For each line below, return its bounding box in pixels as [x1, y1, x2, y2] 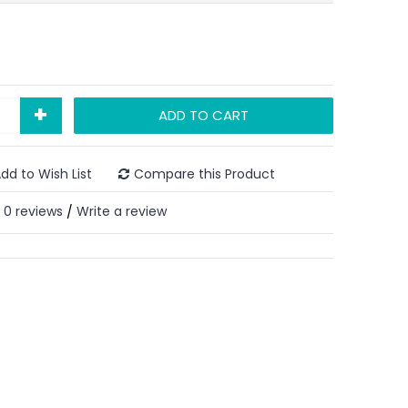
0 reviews [4, 202, 63, 220]
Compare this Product [134, 165, 275, 183]
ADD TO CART [158, 106, 250, 125]
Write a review [76, 202, 167, 220]
